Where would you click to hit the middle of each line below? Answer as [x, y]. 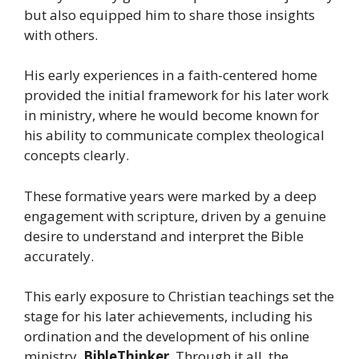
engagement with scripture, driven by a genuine [175, 216]
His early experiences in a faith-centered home [171, 75]
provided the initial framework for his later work [176, 95]
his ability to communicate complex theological [174, 135]
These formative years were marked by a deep [170, 196]
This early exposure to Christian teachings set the [179, 296]
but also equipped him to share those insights [169, 14]
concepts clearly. [77, 155]
